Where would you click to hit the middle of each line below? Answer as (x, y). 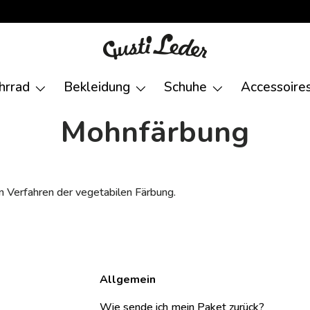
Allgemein (127, 280)
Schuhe (185, 87)
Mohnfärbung (155, 133)
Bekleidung (97, 87)
